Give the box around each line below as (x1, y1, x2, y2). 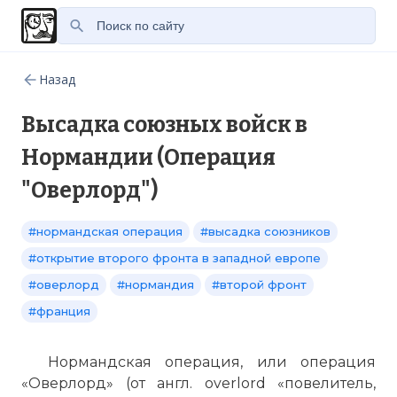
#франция (28, 304, 90, 318)
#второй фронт (212, 277, 307, 292)
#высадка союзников (200, 224, 331, 238)
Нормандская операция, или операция (48, 354, 376, 370)
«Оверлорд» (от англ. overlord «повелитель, (21, 375, 376, 392)
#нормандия (117, 277, 194, 292)
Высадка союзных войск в (21, 112, 307, 138)
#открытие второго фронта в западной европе (28, 251, 321, 265)
